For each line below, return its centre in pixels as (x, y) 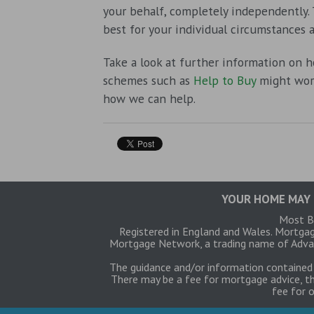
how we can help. (149, 98)
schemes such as (148, 80)
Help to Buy (225, 80)
